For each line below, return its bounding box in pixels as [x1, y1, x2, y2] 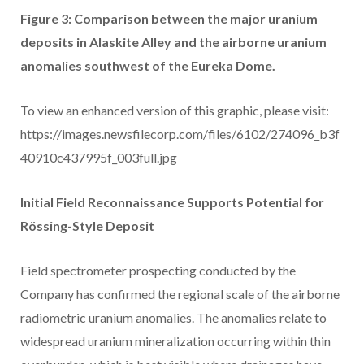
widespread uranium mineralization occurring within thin [20, 333, 331, 349]
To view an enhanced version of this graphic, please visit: [20, 102, 329, 119]
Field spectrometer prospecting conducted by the [20, 262, 296, 279]
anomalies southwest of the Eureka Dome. [20, 58, 275, 74]
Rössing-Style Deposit [20, 218, 154, 234]
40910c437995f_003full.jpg [20, 149, 177, 166]
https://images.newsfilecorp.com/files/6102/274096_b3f [20, 126, 340, 142]
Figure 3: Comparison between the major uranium [20, 11, 318, 27]
